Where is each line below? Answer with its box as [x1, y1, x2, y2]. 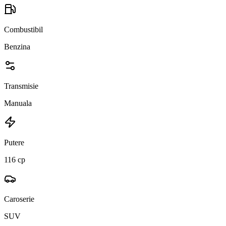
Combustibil [4, 25, 43, 34]
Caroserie [4, 194, 34, 203]
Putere [4, 138, 24, 147]
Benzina [4, 42, 30, 51]
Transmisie [4, 81, 38, 90]
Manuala [4, 98, 32, 107]
